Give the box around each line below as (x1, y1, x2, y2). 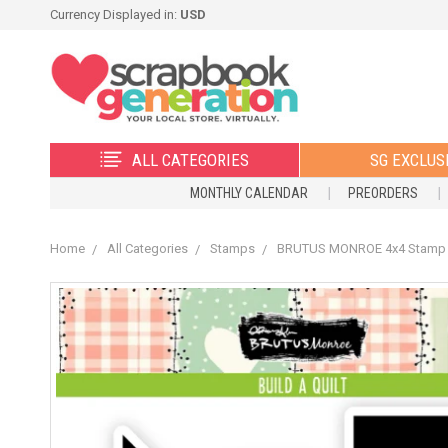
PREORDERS (348, 184, 418, 201)
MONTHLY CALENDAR (190, 184, 308, 201)
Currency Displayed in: (50, 7, 180, 22)
